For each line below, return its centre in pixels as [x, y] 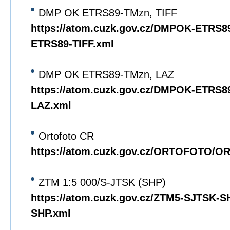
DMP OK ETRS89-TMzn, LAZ [106, 74]
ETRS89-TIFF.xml [72, 44]
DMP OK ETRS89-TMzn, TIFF [108, 13]
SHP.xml [51, 213]
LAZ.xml [51, 105]
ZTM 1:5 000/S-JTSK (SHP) [102, 182]
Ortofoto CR [66, 136]
